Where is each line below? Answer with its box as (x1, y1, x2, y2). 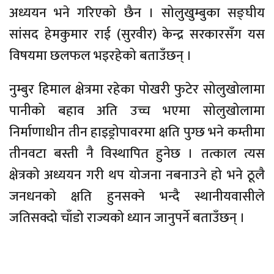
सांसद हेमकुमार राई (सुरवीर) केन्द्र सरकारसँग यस (9, 23, 265, 46)
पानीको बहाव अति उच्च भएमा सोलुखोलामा (9, 100, 265, 122)
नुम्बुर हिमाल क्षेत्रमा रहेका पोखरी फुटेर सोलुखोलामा (9, 78, 265, 101)
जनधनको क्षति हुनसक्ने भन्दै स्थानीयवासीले (9, 185, 265, 208)
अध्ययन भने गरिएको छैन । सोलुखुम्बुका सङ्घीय (9, 2, 265, 24)
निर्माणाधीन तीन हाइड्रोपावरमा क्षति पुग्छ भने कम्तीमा (9, 121, 265, 144)
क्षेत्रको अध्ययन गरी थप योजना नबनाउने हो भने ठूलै (9, 164, 265, 187)
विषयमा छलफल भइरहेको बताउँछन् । (9, 45, 192, 67)
